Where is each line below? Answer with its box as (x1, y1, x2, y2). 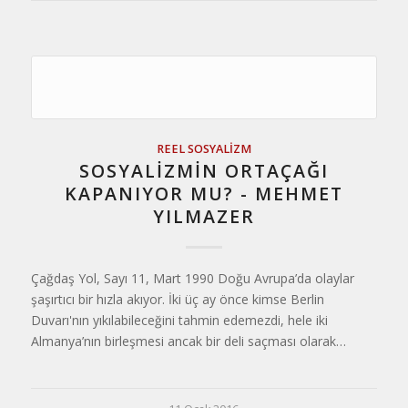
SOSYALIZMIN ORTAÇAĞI (78, 158, 329, 183)
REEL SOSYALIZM (156, 141, 251, 157)
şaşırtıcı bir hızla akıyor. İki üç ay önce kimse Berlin (30, 291, 324, 308)
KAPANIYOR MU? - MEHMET (64, 181, 343, 206)
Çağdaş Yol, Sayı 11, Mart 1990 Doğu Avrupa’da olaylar (30, 270, 354, 287)
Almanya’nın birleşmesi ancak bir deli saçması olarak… (30, 332, 346, 350)
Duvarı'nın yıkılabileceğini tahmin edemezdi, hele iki (30, 311, 328, 329)
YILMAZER (152, 204, 255, 229)
